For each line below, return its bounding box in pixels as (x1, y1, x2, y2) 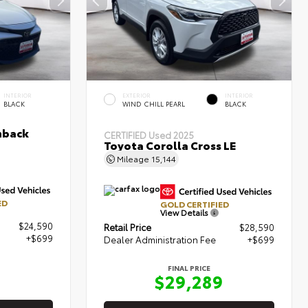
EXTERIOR (122, 91, 151, 99)
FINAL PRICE (168, 262, 211, 273)
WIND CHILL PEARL (122, 98, 186, 108)
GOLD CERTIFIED (160, 197, 230, 210)
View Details (160, 206, 211, 218)
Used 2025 (148, 128, 195, 141)
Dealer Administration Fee (104, 232, 217, 245)
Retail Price (104, 220, 152, 233)
